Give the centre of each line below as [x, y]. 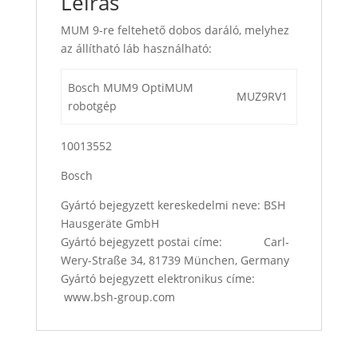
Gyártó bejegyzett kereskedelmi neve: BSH [173, 205]
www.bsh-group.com [117, 296]
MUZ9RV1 [262, 96]
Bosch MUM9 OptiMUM [131, 87]
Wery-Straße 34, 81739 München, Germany [175, 260]
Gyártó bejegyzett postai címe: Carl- [175, 241]
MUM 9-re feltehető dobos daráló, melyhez [175, 30]
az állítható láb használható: [136, 48]
